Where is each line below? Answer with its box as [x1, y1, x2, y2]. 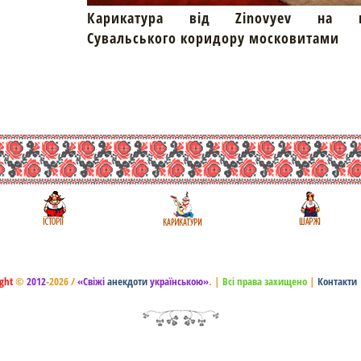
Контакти [317, 274, 357, 289]
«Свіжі [77, 274, 107, 289]
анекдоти [107, 274, 147, 289]
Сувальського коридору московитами [86, 28, 339, 48]
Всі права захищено [220, 274, 307, 289]
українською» [147, 274, 209, 289]
